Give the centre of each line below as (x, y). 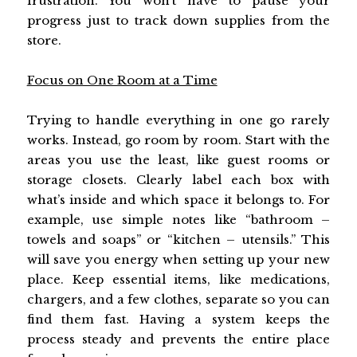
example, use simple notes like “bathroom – (178, 220)
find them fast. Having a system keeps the (178, 320)
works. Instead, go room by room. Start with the (178, 140)
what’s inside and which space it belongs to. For (178, 200)
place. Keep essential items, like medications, (178, 280)
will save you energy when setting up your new (178, 260)
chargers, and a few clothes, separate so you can (178, 300)
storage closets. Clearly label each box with (178, 180)
